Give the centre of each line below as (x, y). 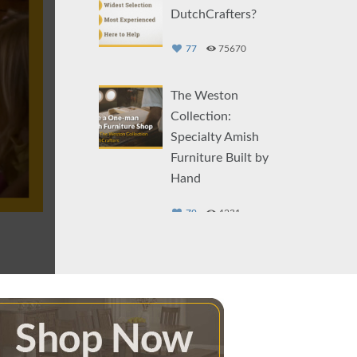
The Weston (204, 96)
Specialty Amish (214, 137)
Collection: (200, 116)
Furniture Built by (219, 158)
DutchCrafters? (213, 14)
